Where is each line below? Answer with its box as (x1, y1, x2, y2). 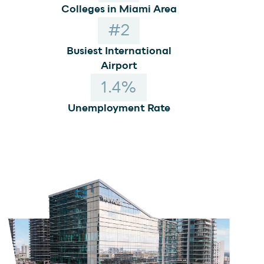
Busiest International (66, 46, 171, 57)
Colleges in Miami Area (61, 4, 177, 15)
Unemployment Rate (67, 103, 170, 114)
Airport (100, 61, 137, 72)
